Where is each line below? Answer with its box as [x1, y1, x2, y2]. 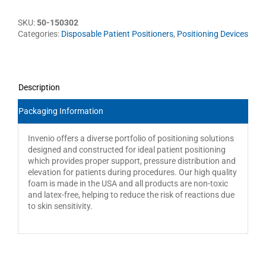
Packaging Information [18, 106, 103, 116]
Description [18, 82, 60, 92]
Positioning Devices [177, 28, 248, 39]
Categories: [18, 28, 61, 39]
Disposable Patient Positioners [61, 28, 173, 39]
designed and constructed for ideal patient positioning [27, 145, 226, 155]
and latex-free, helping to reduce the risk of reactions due [27, 190, 235, 200]
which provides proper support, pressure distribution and [27, 156, 236, 166]
